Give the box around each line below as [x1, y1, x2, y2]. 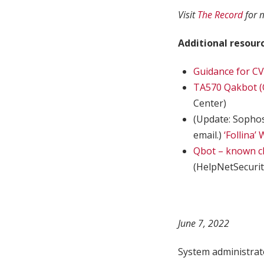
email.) [193, 128, 225, 142]
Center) [193, 97, 227, 110]
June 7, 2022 [178, 217, 229, 230]
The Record [197, 8, 243, 22]
